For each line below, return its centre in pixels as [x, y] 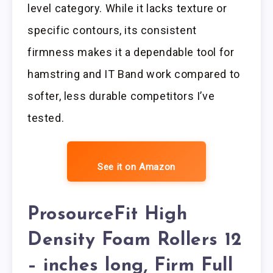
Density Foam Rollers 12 [135, 241]
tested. [46, 118]
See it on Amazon [136, 167]
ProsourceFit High [108, 215]
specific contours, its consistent [112, 30]
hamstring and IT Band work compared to [134, 74]
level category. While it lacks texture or [127, 8]
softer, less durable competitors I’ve [121, 96]
